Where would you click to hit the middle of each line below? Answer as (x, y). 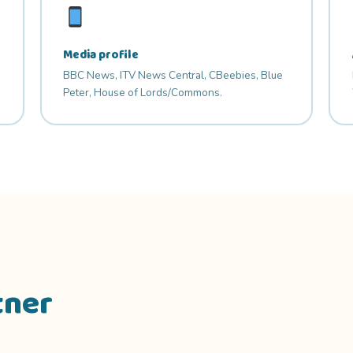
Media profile (101, 55)
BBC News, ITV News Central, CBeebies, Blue (173, 76)
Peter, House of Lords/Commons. (143, 93)
